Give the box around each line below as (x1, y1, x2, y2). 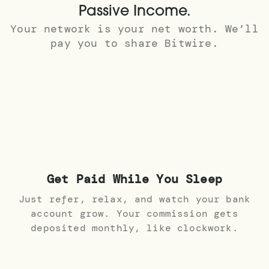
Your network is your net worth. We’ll (10, 22, 259, 36)
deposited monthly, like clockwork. (31, 222, 238, 234)
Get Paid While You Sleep (47, 171, 222, 187)
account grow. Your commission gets (31, 207, 238, 220)
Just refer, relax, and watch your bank (18, 193, 251, 205)
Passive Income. (78, 5, 191, 19)
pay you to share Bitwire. (50, 36, 219, 50)
